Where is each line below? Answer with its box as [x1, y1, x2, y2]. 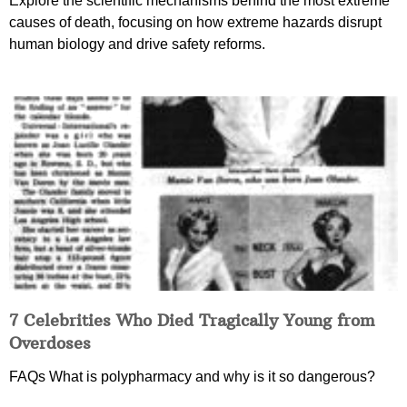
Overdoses [9, 333, 91, 354]
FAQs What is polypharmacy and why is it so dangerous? [9, 369, 375, 385]
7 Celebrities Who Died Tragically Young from [9, 310, 375, 332]
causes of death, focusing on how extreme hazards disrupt [9, 15, 382, 31]
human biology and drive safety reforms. [9, 36, 265, 53]
